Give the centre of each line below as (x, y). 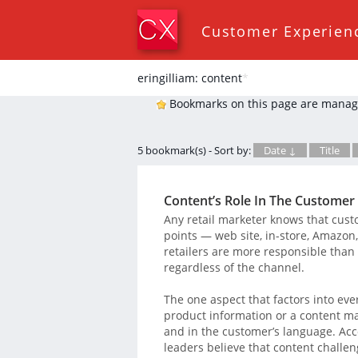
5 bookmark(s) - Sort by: (195, 150)
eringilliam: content (190, 78)
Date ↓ (280, 150)
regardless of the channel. (234, 267)
